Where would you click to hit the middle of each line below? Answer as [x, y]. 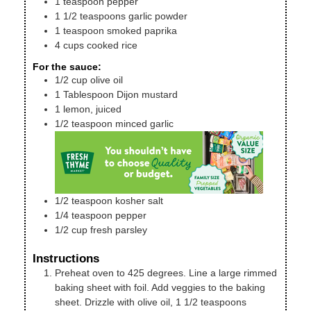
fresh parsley [119, 230]
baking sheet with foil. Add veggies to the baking [160, 288]
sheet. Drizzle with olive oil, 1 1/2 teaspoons [151, 302]
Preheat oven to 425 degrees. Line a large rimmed [166, 273]
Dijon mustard [147, 95]
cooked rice [112, 45]
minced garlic [144, 124]
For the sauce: [67, 67]
